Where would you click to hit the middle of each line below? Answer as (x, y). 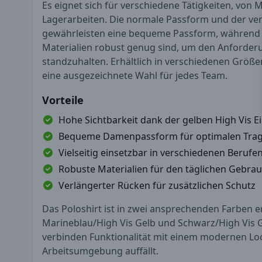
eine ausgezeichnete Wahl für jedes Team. (135, 75)
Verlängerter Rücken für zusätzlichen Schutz (157, 185)
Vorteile (63, 100)
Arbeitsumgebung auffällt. (100, 251)
